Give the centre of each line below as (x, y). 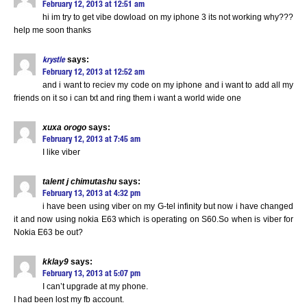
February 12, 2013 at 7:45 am (91, 140)
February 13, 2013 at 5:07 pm (91, 274)
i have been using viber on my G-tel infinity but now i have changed (168, 206)
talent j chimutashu (79, 182)
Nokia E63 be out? (48, 232)
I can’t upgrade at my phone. (95, 286)
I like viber (61, 152)
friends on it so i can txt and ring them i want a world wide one (127, 98)
